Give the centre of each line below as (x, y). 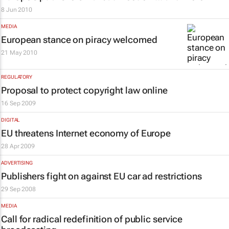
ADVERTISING (17, 163)
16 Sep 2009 (18, 103)
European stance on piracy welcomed (79, 40)
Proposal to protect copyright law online (84, 90)
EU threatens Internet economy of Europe (86, 133)
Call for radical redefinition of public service (92, 219)
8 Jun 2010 (17, 10)
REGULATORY (17, 77)
